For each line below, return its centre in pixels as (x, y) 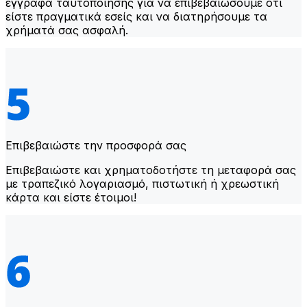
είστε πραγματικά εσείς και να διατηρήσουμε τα (136, 16)
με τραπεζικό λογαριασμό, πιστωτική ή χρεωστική (142, 183)
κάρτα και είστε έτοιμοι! (71, 197)
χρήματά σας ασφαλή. (67, 30)
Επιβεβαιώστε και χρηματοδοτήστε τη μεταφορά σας (151, 170)
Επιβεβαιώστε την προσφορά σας (96, 145)
